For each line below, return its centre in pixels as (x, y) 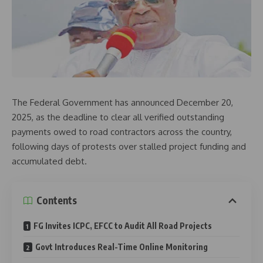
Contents (57, 200)
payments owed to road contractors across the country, (122, 132)
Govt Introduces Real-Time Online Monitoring (122, 247)
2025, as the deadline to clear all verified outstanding (118, 117)
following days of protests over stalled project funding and (129, 147)
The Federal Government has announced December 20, (122, 103)
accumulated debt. (49, 161)
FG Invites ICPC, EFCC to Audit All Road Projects (123, 225)
